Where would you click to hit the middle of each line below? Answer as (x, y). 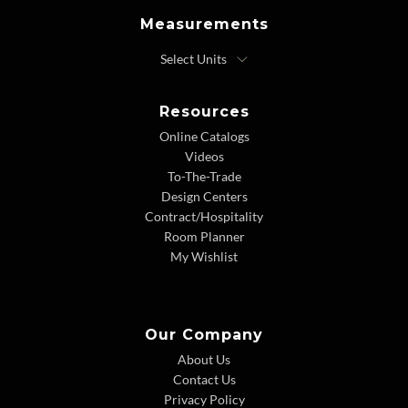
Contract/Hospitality (204, 217)
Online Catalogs (204, 137)
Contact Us (204, 380)
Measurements (204, 25)
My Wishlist (204, 257)
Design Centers (204, 197)
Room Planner (204, 237)
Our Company (204, 335)
